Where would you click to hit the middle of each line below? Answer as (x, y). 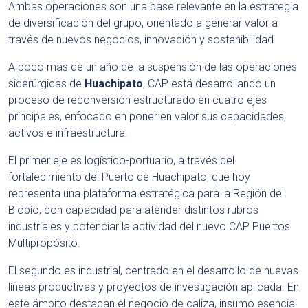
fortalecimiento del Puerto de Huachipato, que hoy (129, 177)
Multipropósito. (44, 243)
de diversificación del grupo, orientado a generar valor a (143, 23)
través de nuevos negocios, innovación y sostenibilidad (141, 40)
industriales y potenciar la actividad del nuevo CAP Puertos (149, 227)
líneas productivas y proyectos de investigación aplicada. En (154, 287)
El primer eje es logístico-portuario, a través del (121, 161)
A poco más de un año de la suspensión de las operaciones (153, 67)
